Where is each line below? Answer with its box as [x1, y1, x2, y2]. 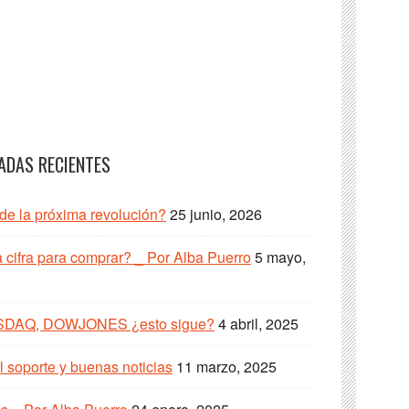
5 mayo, [255, 246, 306, 268]
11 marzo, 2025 [176, 356, 277, 378]
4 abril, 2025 [218, 313, 299, 335]
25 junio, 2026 [170, 204, 262, 225]
